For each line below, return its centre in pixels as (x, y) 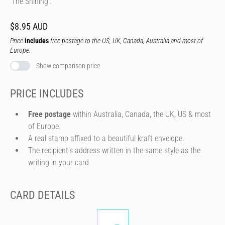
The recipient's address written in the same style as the (114, 150)
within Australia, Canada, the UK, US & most (141, 114)
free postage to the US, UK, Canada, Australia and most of (126, 41)
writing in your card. (60, 162)
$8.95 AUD (29, 26)
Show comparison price (68, 66)
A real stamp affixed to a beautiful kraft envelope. (106, 138)
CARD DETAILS (42, 195)
